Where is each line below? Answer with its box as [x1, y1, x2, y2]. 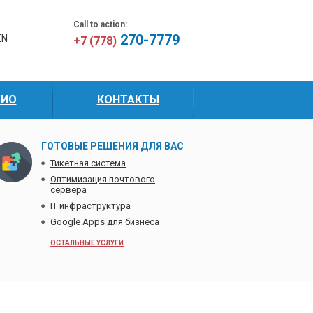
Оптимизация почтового [50, 174, 155, 184]
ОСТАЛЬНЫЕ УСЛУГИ [50, 239, 124, 247]
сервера [50, 184, 87, 195]
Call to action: [73, 20, 127, 29]
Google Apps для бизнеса [50, 217, 159, 227]
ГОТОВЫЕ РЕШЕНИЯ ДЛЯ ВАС [41, 140, 184, 152]
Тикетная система [50, 158, 126, 168]
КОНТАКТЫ [96, 93, 159, 106]
